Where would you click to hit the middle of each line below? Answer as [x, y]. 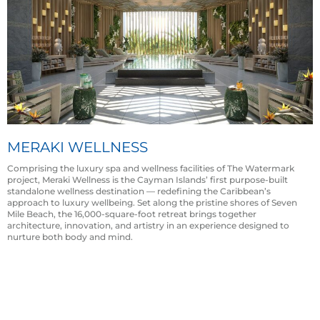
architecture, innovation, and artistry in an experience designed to [148, 226]
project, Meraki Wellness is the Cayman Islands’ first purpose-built [147, 180]
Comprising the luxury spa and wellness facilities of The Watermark [151, 169]
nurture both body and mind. [70, 237]
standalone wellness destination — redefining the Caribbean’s [139, 191]
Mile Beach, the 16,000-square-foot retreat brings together [132, 214]
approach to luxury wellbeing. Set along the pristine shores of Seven [152, 203]
